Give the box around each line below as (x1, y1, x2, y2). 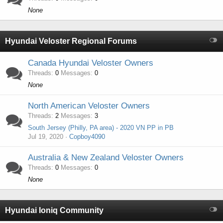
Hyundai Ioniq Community (5, 206, 104, 215)
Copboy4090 (69, 133, 105, 140)
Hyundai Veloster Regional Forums (5, 37, 137, 45)
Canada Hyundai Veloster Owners (28, 58, 153, 68)
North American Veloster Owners (28, 101, 150, 111)
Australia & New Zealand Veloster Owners (28, 153, 184, 162)
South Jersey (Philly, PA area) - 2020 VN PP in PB (28, 124, 174, 131)
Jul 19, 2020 (28, 133, 63, 140)
